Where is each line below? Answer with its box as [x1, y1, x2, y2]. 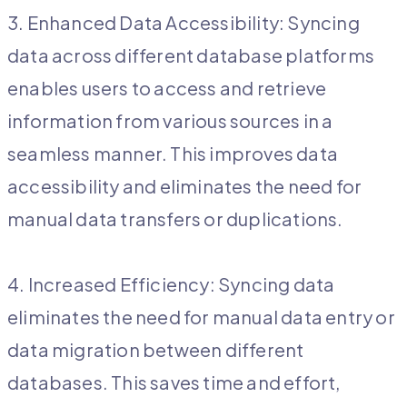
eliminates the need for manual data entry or [7, 305, 395, 329]
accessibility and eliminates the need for [7, 174, 362, 198]
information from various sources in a [7, 109, 333, 133]
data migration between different [7, 338, 304, 362]
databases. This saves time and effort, [7, 371, 341, 394]
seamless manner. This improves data [7, 142, 339, 165]
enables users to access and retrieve [7, 76, 327, 100]
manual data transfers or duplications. [7, 207, 343, 231]
